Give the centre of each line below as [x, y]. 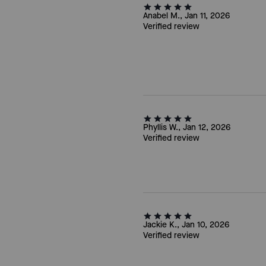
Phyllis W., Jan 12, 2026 [186, 127]
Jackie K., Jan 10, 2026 [186, 225]
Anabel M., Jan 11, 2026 [186, 16]
